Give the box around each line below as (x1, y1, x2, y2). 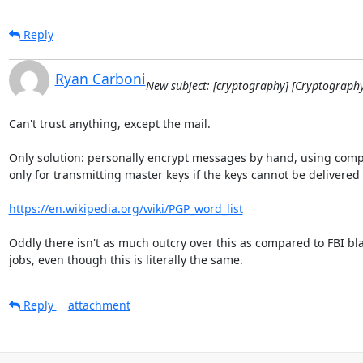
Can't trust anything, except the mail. (8, 115, 211, 131)
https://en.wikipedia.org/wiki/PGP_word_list (8, 200, 243, 216)
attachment (67, 297, 130, 313)
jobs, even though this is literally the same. (8, 251, 243, 267)
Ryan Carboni (54, 68, 146, 88)
